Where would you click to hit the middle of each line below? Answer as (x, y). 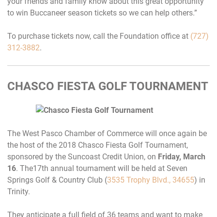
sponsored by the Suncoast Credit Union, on (83, 156)
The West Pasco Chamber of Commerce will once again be (107, 133)
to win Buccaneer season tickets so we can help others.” (102, 13)
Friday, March (182, 156)
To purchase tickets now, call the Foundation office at (99, 36)
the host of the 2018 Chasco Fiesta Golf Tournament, (98, 145)
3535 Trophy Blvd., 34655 (151, 180)
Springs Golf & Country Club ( (57, 180)
